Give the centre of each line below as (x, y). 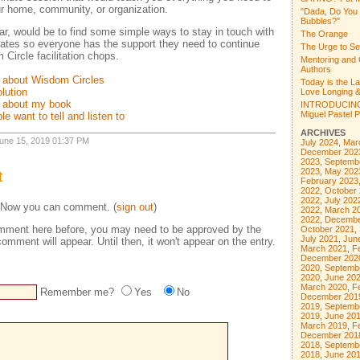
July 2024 (319, 142)
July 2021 (319, 238)
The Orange (324, 34)
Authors (315, 70)
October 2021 (327, 229)
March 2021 (323, 248)
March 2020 (323, 286)
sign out (135, 207)
